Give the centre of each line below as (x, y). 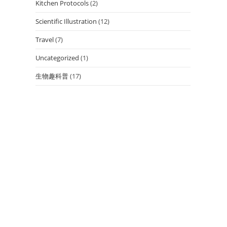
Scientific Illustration (66, 21)
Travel (45, 39)
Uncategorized (57, 58)
